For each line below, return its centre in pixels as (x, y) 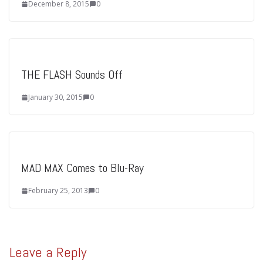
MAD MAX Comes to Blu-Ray (82, 168)
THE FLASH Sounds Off (72, 75)
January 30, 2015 (55, 97)
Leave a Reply (48, 252)
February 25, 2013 (58, 191)
